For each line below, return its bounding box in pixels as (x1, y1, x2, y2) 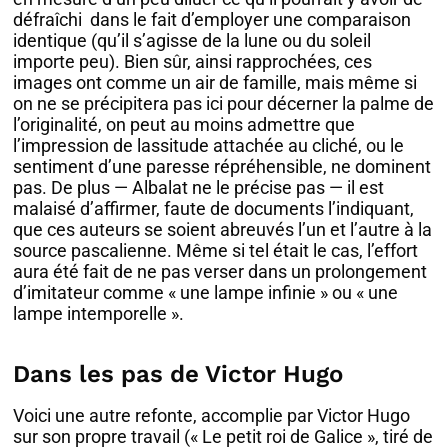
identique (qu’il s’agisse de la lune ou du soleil (13, 30, 372, 52)
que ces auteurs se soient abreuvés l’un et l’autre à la (13, 219, 433, 241)
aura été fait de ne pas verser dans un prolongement (13, 261, 428, 283)
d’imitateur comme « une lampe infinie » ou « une (13, 282, 399, 304)
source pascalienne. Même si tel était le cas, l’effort (13, 240, 419, 262)
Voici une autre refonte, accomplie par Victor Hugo (13, 405, 411, 427)
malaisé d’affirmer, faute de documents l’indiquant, (13, 198, 415, 220)
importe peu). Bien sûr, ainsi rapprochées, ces (13, 51, 373, 73)
